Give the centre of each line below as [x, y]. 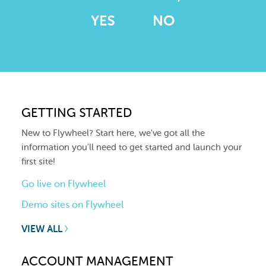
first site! [38, 162]
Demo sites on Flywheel [72, 205]
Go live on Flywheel [64, 184]
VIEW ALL [43, 229]
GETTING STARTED [77, 112]
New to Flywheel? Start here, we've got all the [113, 133]
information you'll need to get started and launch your [132, 148]
